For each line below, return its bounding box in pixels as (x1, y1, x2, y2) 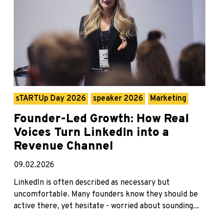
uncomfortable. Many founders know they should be (14, 189, 198, 199)
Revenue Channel (14, 139, 113, 154)
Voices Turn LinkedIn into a (14, 125, 169, 140)
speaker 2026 (93, 93, 143, 104)
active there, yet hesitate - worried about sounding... (14, 201, 199, 211)
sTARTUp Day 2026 (16, 93, 86, 104)
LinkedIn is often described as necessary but (14, 177, 170, 188)
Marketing (150, 93, 186, 104)
